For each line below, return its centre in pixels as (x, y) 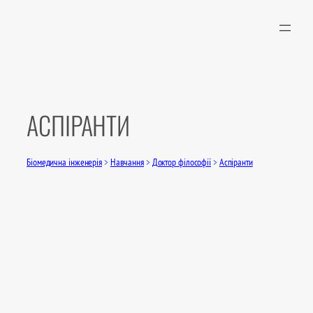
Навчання (127, 162)
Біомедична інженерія (65, 162)
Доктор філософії (182, 162)
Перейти (22, 12)
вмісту (17, 43)
